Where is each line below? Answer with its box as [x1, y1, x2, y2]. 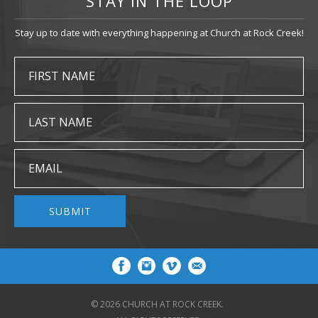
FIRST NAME [28, 67, 95, 84]
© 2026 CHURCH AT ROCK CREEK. [90, 297, 224, 310]
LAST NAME [28, 114, 92, 130]
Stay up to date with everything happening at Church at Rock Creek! [14, 26, 304, 39]
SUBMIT [48, 204, 92, 218]
